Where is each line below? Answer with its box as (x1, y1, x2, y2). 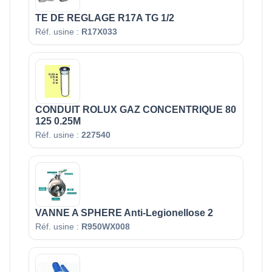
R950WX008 (81, 222, 130, 232)
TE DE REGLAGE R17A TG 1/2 (35, 13, 174, 24)
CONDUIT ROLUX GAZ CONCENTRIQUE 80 (35, 104, 236, 115)
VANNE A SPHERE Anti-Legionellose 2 (35, 208, 213, 219)
